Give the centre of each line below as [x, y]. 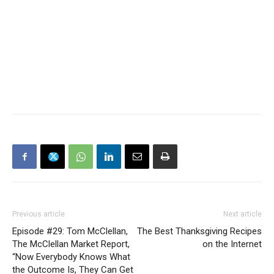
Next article [243, 214]
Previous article [39, 214]
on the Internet [232, 244]
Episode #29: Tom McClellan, [70, 231]
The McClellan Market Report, [71, 244]
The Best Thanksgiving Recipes [199, 231]
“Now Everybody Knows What [71, 257]
